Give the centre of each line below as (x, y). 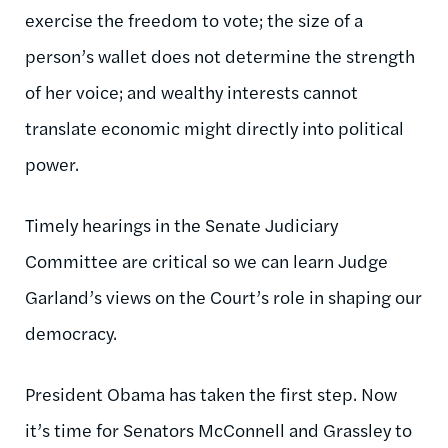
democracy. (71, 332)
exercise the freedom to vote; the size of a (194, 19)
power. (54, 163)
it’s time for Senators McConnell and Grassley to (218, 429)
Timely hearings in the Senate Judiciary (181, 224)
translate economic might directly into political (214, 127)
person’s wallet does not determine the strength (220, 55)
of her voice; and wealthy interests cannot (191, 91)
